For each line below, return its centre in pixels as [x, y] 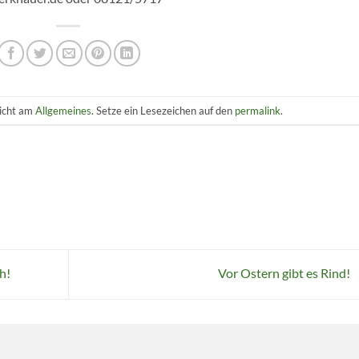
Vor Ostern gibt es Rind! [285, 272]
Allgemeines [63, 110]
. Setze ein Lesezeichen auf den [163, 110]
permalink [257, 110]
